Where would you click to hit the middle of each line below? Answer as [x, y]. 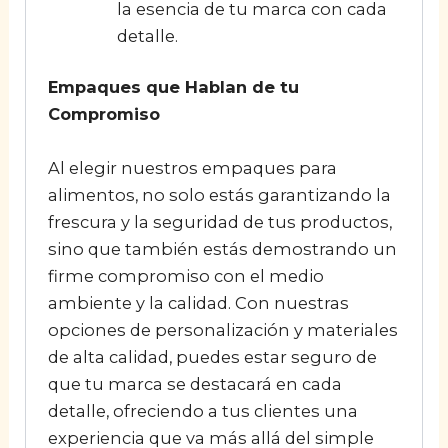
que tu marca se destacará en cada [194, 383]
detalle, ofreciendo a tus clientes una [202, 410]
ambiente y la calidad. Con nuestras [198, 302]
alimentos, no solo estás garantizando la [219, 194]
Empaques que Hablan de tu [173, 87]
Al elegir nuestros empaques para [192, 167]
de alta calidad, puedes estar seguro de [212, 356]
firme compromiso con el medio [185, 275]
